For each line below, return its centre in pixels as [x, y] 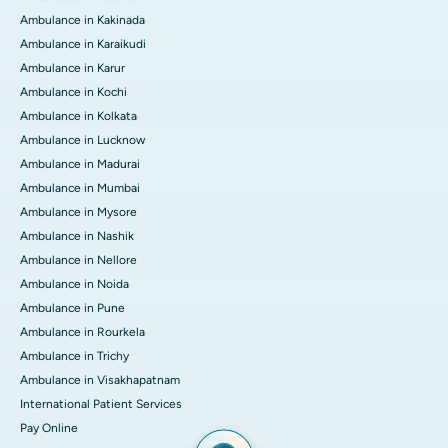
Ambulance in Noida [74, 284]
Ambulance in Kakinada [82, 20]
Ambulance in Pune [72, 308]
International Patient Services [101, 404]
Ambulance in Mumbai [80, 188]
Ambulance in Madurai [80, 164]
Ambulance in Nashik [77, 236]
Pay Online [49, 428]
